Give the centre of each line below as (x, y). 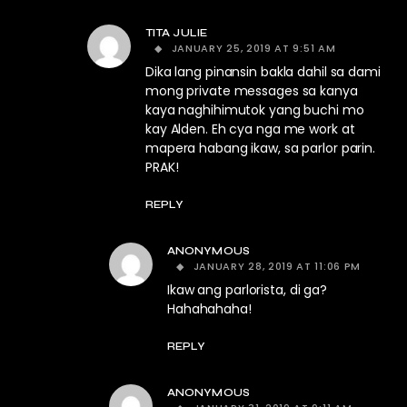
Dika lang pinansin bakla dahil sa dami (263, 72)
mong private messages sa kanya (252, 91)
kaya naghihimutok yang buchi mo (255, 110)
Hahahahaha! (209, 309)
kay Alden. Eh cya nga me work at (250, 129)
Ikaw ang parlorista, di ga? (247, 290)
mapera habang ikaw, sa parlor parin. (260, 148)
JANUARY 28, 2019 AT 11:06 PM (277, 266)
